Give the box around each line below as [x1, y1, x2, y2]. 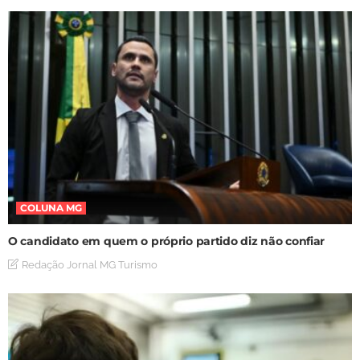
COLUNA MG [20, 201, 82, 214]
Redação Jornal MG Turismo [22, 258, 157, 271]
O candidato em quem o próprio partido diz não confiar [8, 233, 325, 248]
